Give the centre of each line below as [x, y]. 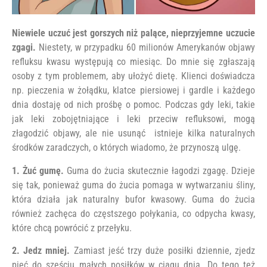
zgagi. [24, 48]
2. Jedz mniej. [41, 251]
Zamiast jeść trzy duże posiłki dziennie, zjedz [163, 251]
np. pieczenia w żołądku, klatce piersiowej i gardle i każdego [133, 91]
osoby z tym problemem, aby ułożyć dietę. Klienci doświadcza [133, 76]
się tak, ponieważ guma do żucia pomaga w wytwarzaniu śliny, [133, 185]
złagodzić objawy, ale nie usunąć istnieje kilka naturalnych [133, 133]
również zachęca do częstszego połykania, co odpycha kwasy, [133, 213]
